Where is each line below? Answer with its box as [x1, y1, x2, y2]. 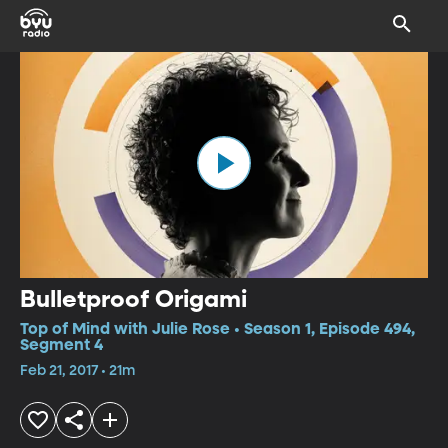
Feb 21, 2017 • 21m [20, 363, 135, 378]
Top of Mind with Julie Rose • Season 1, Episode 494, [20, 321, 415, 338]
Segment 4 [20, 337, 103, 354]
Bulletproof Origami [20, 287, 247, 312]
